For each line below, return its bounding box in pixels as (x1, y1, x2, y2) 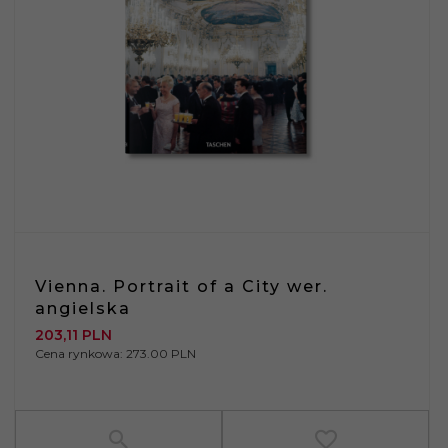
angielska (35, 298, 131, 318)
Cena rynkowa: (35, 345, 126, 361)
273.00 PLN (126, 345, 196, 361)
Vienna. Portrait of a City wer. (35, 276, 328, 296)
